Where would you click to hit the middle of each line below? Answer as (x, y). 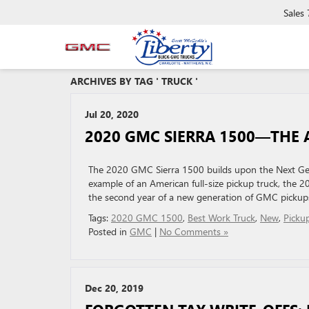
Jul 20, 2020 (112, 114)
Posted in (109, 231)
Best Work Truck (221, 218)
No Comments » (194, 231)
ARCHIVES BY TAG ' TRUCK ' (134, 81)
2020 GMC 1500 (147, 218)
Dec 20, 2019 (114, 288)
